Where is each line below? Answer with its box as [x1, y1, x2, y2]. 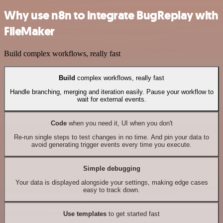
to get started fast [107, 210, 160, 218]
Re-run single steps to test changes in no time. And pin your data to [14, 133, 209, 141]
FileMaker [4, 23, 55, 39]
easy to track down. [83, 186, 140, 194]
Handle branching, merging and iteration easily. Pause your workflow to [9, 88, 214, 96]
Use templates [63, 210, 107, 218]
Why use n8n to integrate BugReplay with [4, 7, 219, 23]
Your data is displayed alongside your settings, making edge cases [15, 179, 208, 187]
